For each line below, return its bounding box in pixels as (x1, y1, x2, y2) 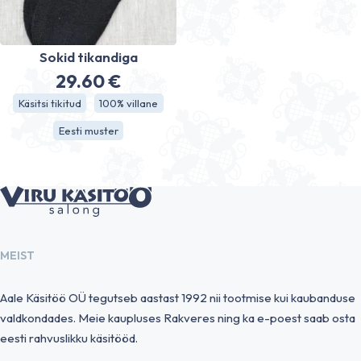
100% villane (99, 96, 159, 110)
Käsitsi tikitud (18, 96, 81, 110)
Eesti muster (58, 123, 118, 137)
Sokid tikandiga (39, 48, 138, 65)
